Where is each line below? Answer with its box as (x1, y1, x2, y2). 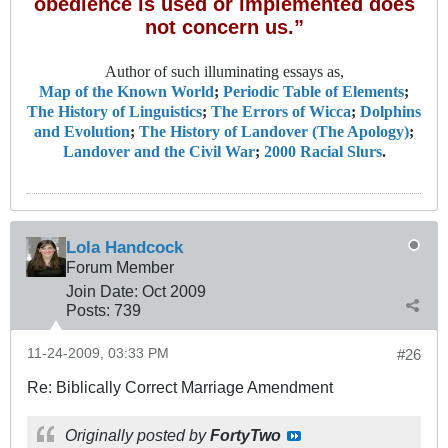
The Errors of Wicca (211, 103, 351, 122)
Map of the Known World (39, 83, 214, 102)
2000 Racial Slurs (263, 143, 382, 162)
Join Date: (66, 282, 138, 301)
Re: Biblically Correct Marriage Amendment (27, 378, 333, 397)
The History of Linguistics (27, 103, 202, 122)
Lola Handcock (66, 237, 183, 258)
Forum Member (66, 258, 174, 277)
